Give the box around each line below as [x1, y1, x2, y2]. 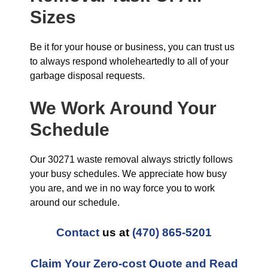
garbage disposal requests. [30, 71, 145, 81]
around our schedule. [30, 197, 120, 208]
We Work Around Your [30, 98, 217, 118]
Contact [56, 226, 99, 239]
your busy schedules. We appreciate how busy [30, 169, 227, 179]
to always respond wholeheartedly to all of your [30, 56, 229, 66]
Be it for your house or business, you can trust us [30, 42, 234, 52]
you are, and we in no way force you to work [30, 183, 215, 193]
